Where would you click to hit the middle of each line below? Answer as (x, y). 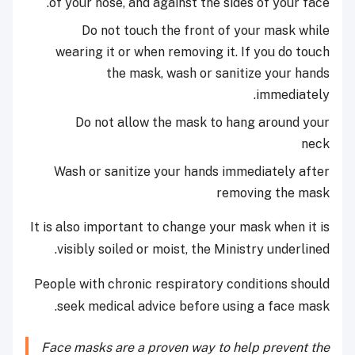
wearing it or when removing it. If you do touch (193, 52)
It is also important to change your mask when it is (180, 227)
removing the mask (273, 193)
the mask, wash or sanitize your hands (218, 74)
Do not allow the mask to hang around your (202, 123)
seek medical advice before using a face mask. (193, 307)
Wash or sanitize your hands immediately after (192, 172)
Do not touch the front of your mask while (206, 31)
